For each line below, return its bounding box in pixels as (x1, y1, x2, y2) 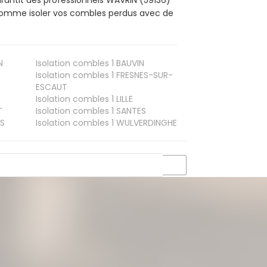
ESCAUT (35, 80, 67, 93)
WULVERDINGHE (113, 116, 177, 129)
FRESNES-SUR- (113, 69, 173, 81)
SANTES (113, 104, 146, 117)
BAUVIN (113, 57, 144, 69)
